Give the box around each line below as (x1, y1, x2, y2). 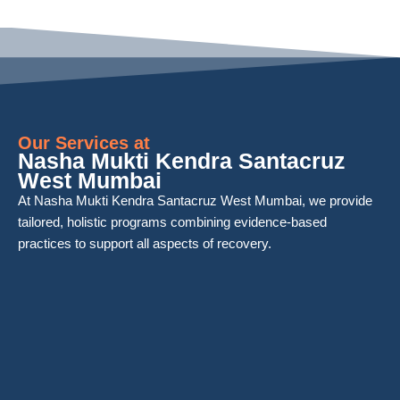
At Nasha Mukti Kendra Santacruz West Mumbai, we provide (18, 193, 372, 208)
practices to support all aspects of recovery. (18, 236, 271, 251)
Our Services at (18, 132, 150, 153)
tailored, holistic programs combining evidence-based (18, 214, 327, 229)
